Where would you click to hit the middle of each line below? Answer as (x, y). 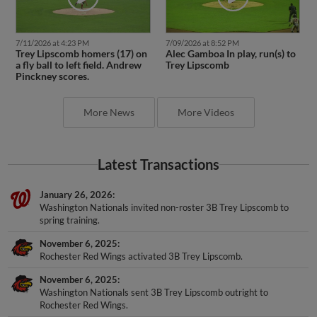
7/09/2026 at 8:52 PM (202, 43)
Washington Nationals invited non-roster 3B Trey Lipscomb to (165, 208)
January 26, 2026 (76, 195)
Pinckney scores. (52, 76)
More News (109, 113)
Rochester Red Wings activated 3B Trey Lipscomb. (142, 257)
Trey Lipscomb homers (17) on (81, 54)
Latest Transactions (158, 165)
